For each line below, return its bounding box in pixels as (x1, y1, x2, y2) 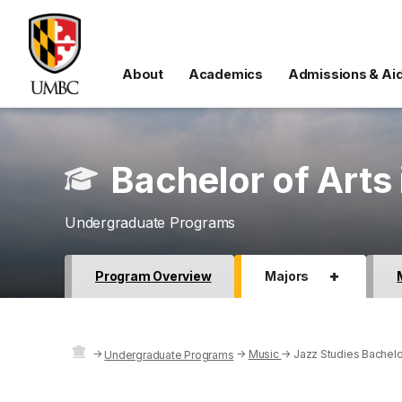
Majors (265, 267, 310, 284)
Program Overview (95, 267, 212, 284)
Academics (188, 66, 263, 82)
